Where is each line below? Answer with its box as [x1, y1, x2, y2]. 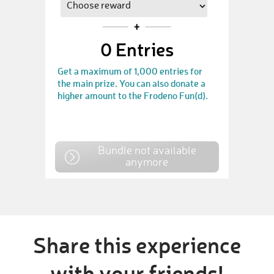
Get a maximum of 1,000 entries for [57, 65, 202, 78]
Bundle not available [97, 143, 196, 157]
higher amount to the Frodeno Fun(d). [57, 89, 208, 102]
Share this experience [33, 231, 241, 259]
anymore [125, 155, 168, 169]
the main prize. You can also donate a [57, 77, 206, 90]
